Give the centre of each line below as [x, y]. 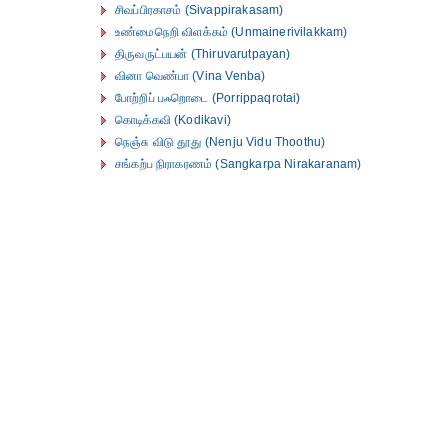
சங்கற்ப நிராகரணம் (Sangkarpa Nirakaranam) [238, 164]
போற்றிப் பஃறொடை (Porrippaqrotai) [208, 98]
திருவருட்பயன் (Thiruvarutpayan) [203, 54]
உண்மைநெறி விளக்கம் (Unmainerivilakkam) [231, 32]
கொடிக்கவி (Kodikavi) [173, 120]
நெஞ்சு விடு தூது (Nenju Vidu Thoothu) [220, 142]
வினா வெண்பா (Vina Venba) [190, 76]
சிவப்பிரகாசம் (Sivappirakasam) [199, 10]
